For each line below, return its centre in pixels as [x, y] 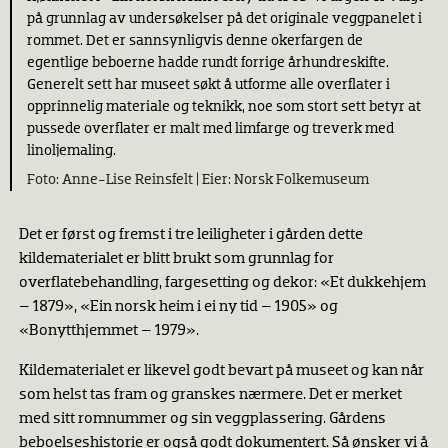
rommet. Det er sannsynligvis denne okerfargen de [195, 40]
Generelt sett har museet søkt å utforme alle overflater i [208, 84]
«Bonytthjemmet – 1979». [108, 331]
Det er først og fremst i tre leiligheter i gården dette [190, 235]
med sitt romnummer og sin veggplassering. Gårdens [202, 419]
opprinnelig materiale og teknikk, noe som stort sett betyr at [224, 106]
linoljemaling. [71, 150]
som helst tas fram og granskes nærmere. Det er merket [210, 395]
